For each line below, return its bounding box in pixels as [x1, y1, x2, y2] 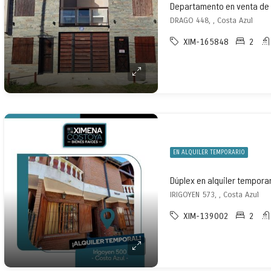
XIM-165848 [183, 37, 229, 47]
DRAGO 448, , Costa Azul [170, 16, 253, 25]
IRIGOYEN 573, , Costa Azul [170, 190, 259, 200]
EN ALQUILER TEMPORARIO [173, 149, 245, 156]
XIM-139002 [183, 211, 229, 221]
